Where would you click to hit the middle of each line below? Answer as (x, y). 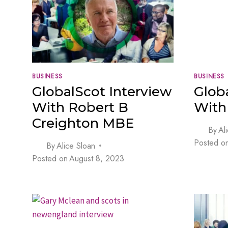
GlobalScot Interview (102, 91)
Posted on (50, 158)
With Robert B (80, 107)
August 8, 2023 (97, 158)
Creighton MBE (83, 123)
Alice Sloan (76, 146)
